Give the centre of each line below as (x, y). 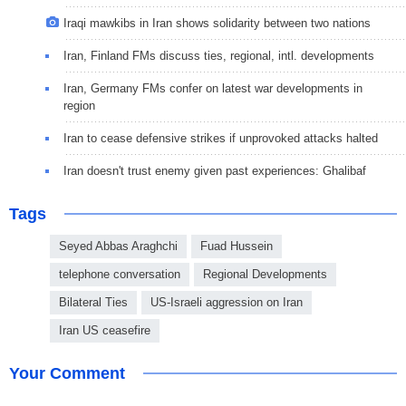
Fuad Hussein (237, 246)
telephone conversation (120, 275)
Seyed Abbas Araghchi (118, 246)
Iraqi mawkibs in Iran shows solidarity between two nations (217, 24)
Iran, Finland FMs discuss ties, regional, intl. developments (219, 56)
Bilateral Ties (93, 303)
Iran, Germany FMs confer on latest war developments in (213, 89)
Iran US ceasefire (105, 331)
